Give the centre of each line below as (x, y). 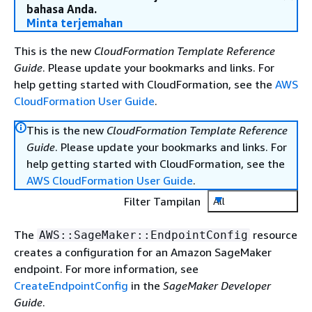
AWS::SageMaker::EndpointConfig (143, 235)
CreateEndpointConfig (71, 286)
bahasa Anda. (62, 9)
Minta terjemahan (75, 23)
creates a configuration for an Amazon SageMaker (143, 252)
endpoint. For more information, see (106, 269)
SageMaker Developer (217, 286)
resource (274, 235)
